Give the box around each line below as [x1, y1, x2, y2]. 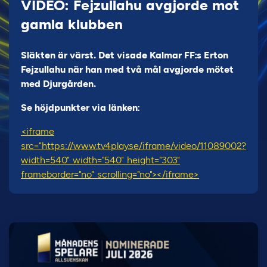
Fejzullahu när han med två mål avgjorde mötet [21, 64, 234, 75]
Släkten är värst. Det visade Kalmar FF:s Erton [21, 49, 228, 61]
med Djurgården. [21, 78, 96, 89]
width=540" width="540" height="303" [21, 154, 180, 166]
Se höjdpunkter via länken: [21, 102, 140, 113]
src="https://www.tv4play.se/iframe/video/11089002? [21, 140, 246, 151]
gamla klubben [21, 15, 123, 33]
